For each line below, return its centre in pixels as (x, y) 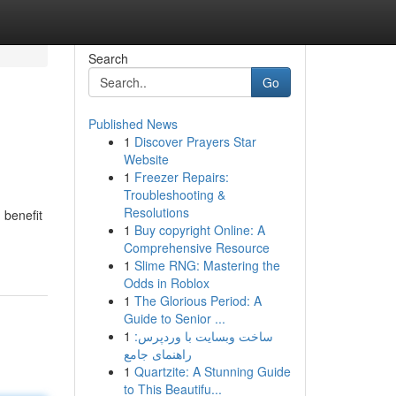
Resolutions (156, 212)
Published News (133, 124)
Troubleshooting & (174, 194)
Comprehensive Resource (196, 247)
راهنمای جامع (157, 354)
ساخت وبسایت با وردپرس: (203, 336)
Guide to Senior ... (174, 318)
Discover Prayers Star (195, 141)
